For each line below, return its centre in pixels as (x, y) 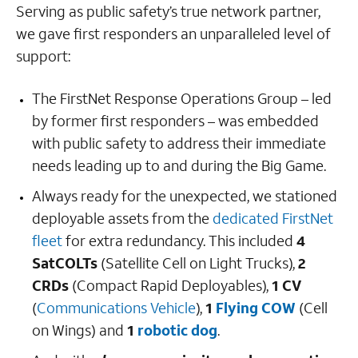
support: (43, 56)
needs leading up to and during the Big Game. (179, 165)
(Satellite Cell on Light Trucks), (198, 263)
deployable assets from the (122, 218)
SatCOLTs (65, 263)
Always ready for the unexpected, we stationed (185, 195)
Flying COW (256, 307)
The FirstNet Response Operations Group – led (182, 98)
